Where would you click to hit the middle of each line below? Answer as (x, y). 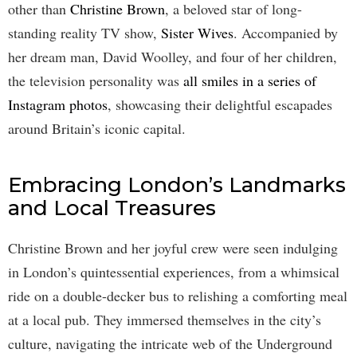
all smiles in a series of (250, 80)
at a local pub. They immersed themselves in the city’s (165, 319)
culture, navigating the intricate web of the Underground (170, 343)
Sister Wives (197, 32)
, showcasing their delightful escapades (220, 104)
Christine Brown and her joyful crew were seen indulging (173, 247)
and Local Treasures (112, 208)
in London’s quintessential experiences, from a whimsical (174, 271)
